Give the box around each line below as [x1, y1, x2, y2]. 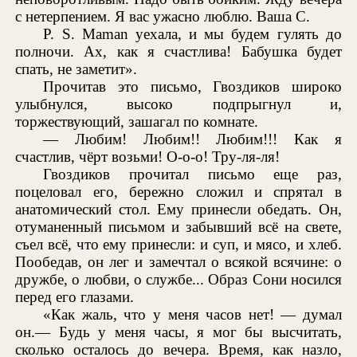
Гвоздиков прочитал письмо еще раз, [43, 165, 342, 182]
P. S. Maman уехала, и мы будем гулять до [43, 25, 342, 42]
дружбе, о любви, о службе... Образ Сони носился [15, 270, 342, 288]
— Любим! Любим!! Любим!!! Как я [43, 130, 342, 147]
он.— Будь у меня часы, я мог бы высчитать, [15, 323, 342, 340]
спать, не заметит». [15, 60, 138, 77]
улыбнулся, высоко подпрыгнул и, [15, 95, 342, 112]
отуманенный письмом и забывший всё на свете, [15, 218, 342, 235]
